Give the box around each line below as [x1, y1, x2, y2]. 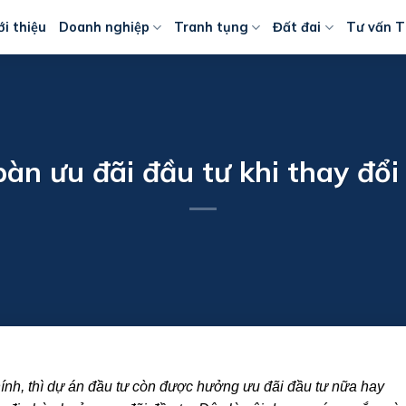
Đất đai [273, 19, 322, 35]
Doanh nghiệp [59, 19, 150, 35]
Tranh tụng [174, 19, 249, 35]
